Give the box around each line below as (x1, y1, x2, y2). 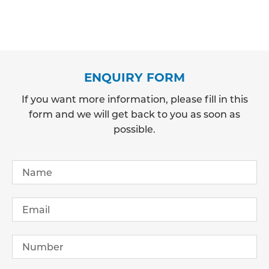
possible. (113, 122, 156, 136)
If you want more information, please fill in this (21, 92, 248, 106)
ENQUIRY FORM (84, 68, 185, 85)
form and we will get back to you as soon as (29, 107, 240, 121)
